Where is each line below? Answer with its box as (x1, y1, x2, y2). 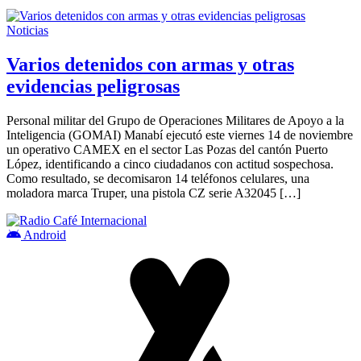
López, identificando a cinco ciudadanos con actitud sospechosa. (6, 156, 334, 171)
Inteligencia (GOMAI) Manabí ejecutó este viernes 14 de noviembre (6, 127, 353, 142)
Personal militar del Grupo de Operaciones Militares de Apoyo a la (6, 113, 344, 127)
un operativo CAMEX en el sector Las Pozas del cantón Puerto (6, 142, 328, 156)
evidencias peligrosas (6, 75, 180, 97)
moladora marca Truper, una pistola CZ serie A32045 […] (6, 185, 301, 200)
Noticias (6, 23, 48, 37)
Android (21, 227, 66, 242)
